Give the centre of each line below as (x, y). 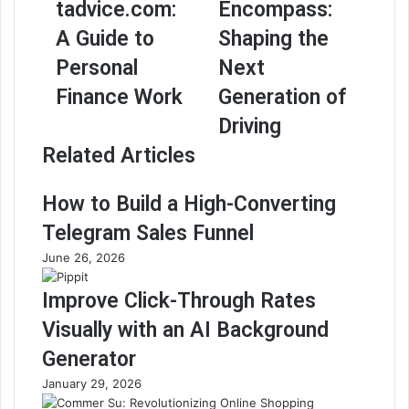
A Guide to (105, 39)
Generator (89, 359)
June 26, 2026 (84, 257)
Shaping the (273, 39)
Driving (250, 126)
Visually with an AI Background (185, 330)
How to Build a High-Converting (189, 204)
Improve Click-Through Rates (179, 301)
